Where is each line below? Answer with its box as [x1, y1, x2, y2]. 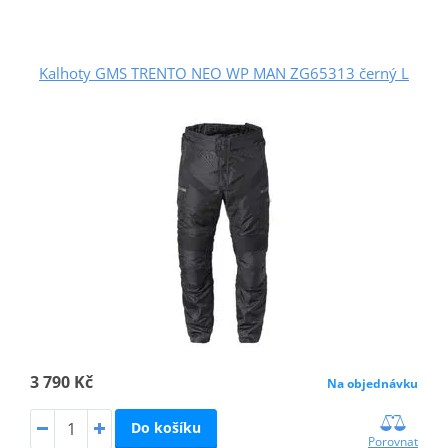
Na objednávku [327, 374, 419, 392]
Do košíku [130, 417, 201, 437]
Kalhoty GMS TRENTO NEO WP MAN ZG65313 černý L [39, 62, 409, 83]
